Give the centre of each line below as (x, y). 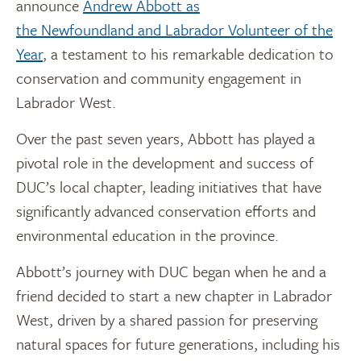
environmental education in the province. (147, 234)
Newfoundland (87, 29)
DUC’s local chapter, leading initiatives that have (169, 186)
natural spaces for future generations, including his (178, 343)
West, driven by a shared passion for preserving (167, 319)
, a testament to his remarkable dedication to (188, 53)
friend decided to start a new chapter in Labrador (174, 295)
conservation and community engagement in (159, 77)
